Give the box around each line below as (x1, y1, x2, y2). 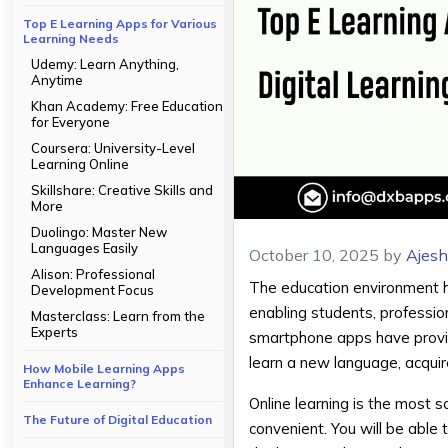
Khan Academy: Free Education (31, 98, 223, 114)
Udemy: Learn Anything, (31, 56, 179, 72)
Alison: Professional (31, 266, 155, 282)
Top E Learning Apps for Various (23, 16, 217, 31)
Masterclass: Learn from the (31, 308, 205, 324)
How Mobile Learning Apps (23, 361, 185, 376)
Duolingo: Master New (31, 224, 167, 240)
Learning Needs (23, 31, 119, 46)
